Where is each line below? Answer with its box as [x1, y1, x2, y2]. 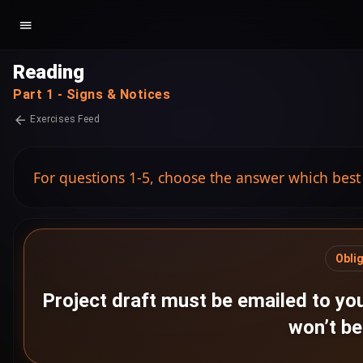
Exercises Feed [28, 113, 100, 125]
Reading [13, 61, 84, 83]
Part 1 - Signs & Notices [13, 87, 170, 102]
